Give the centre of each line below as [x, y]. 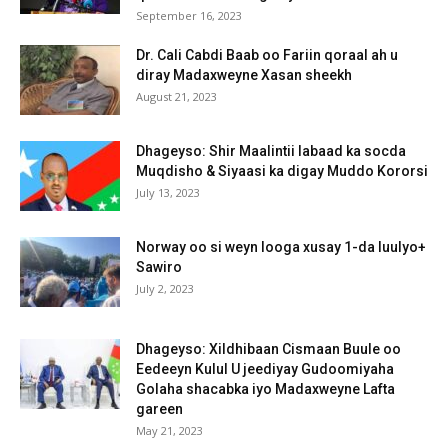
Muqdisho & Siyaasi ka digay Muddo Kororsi [282, 170]
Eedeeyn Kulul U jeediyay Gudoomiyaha [265, 368]
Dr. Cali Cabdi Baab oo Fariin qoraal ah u [267, 54]
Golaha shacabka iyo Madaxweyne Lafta [265, 388]
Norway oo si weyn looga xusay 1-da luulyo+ [281, 246]
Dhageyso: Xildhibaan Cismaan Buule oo [268, 348]
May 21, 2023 [169, 430]
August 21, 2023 [176, 96]
